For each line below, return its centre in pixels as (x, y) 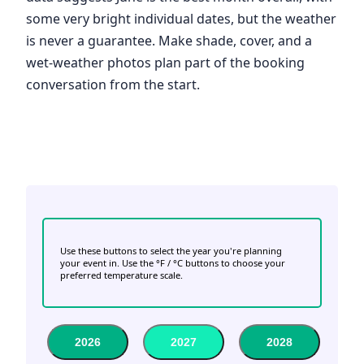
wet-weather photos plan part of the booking (165, 62)
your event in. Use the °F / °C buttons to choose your (173, 263)
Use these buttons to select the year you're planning (171, 251)
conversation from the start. (113, 84)
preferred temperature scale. (121, 275)
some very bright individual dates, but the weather (181, 18)
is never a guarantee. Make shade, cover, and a (169, 40)
